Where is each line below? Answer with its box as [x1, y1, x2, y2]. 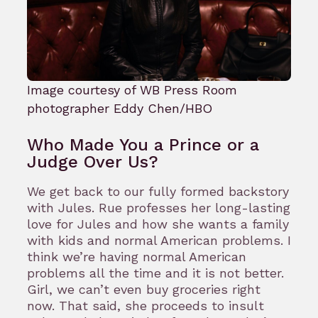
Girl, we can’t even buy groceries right [27, 281, 261, 297]
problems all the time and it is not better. [27, 265, 284, 280]
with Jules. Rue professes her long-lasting [27, 199, 290, 215]
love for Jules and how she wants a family [27, 216, 289, 231]
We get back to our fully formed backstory [27, 183, 289, 199]
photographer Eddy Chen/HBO [27, 100, 212, 116]
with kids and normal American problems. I [27, 232, 291, 248]
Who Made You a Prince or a [27, 134, 259, 155]
